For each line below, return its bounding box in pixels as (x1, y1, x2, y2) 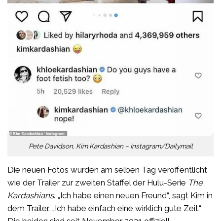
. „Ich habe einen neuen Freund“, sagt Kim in (54, 190, 213, 200)
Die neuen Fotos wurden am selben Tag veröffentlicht (7, 164, 207, 175)
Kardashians (7, 190, 54, 200)
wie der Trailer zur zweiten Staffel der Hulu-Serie (7, 177, 188, 187)
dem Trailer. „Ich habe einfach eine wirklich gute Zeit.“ (7, 203, 201, 213)
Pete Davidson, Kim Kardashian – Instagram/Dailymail (28, 142, 193, 150)
